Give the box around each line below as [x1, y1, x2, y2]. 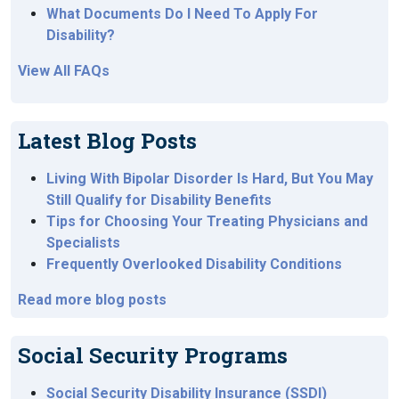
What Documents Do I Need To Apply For [46, 5, 318, 23]
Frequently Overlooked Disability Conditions [46, 256, 342, 273]
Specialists [46, 234, 120, 252]
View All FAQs [18, 62, 110, 80]
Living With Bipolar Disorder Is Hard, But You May [46, 170, 373, 188]
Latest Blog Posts [18, 126, 197, 156]
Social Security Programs [18, 341, 288, 370]
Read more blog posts [18, 291, 167, 309]
